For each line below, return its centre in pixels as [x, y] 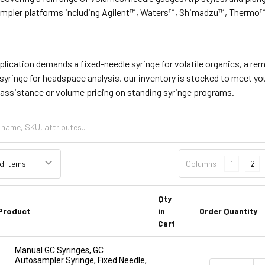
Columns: [203, 163]
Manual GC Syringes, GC [59, 251]
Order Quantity [228, 211]
